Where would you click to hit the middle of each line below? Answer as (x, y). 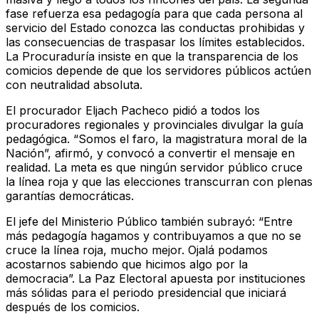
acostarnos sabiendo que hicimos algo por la (127, 264)
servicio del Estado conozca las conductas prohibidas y (155, 27)
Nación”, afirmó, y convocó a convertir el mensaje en (150, 153)
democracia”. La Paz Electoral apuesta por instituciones (156, 278)
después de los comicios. (73, 307)
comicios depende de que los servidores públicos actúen (158, 70)
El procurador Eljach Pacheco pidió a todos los (133, 110)
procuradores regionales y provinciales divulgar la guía (155, 124)
